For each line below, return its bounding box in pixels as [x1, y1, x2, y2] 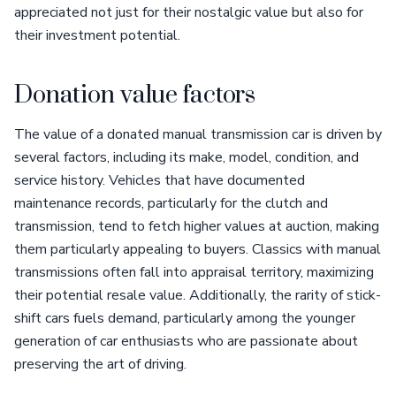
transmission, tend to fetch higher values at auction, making [14, 217, 379, 236]
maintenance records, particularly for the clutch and [14, 194, 328, 213]
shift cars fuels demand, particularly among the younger [14, 308, 355, 328]
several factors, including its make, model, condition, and [14, 148, 359, 167]
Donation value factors [14, 80, 256, 110]
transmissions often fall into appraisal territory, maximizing [14, 263, 374, 282]
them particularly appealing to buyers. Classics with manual [14, 240, 381, 259]
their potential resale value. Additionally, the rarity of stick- [14, 286, 381, 305]
